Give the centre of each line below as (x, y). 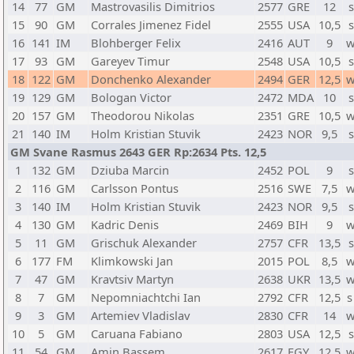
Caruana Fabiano (137, 333)
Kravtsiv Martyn (132, 279)
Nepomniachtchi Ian (146, 297)
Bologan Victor (131, 97)
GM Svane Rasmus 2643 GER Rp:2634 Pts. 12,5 (138, 152)
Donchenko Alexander (151, 79)
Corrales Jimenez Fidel (151, 24)
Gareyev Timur (130, 61)
